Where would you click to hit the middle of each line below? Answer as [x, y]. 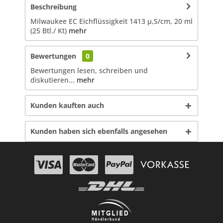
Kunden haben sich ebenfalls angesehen [99, 131]
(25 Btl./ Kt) [50, 30]
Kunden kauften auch [67, 105]
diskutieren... [53, 80]
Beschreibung [54, 6]
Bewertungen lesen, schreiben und [89, 70]
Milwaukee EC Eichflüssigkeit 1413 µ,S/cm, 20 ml [111, 21]
